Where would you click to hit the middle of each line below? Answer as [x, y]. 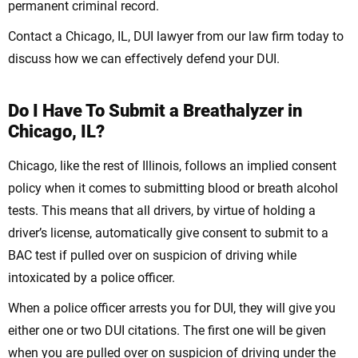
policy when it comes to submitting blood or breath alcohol [173, 189]
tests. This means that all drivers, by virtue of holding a [162, 211]
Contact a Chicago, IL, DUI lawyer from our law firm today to [176, 37]
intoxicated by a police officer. [91, 278]
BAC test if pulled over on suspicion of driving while [152, 256]
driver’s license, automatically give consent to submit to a [168, 233]
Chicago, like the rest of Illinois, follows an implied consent [172, 166]
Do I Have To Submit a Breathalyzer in [155, 111]
